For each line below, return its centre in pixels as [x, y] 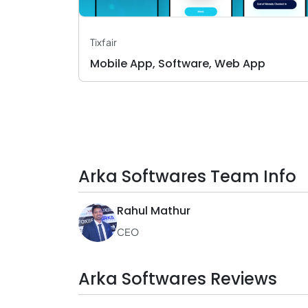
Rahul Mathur [154, 211]
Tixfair [103, 42]
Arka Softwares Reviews [178, 279]
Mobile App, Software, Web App [178, 64]
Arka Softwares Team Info [187, 176]
